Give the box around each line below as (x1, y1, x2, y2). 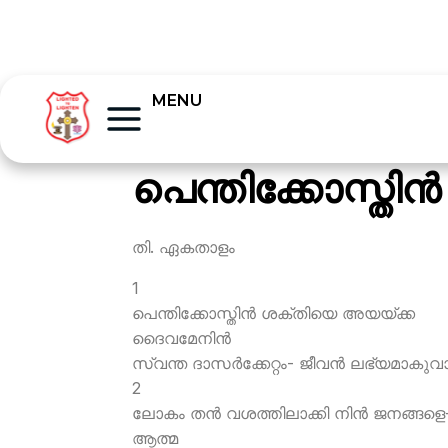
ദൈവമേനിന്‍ (132, 328, 231, 348)
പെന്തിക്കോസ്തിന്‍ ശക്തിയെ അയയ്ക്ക (132, 303, 415, 323)
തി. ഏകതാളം (132, 237, 235, 257)
